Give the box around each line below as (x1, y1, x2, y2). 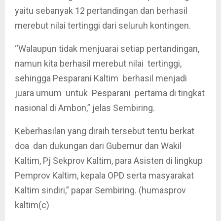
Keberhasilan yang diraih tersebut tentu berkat (15, 126, 194, 136)
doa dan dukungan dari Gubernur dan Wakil (15, 141, 182, 151)
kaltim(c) (15, 200, 49, 210)
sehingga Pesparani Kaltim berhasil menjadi (15, 73, 187, 83)
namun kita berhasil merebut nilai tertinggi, (15, 58, 182, 69)
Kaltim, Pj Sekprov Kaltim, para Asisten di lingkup (15, 155, 203, 166)
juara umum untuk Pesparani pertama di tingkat (15, 88, 205, 98)
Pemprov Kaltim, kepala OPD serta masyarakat (15, 170, 194, 181)
